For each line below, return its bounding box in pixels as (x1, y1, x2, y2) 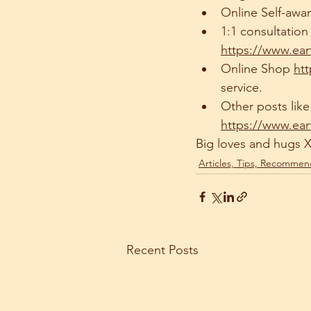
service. (221, 79, 262, 95)
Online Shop (221, 60, 294, 76)
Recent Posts (126, 242, 199, 258)
